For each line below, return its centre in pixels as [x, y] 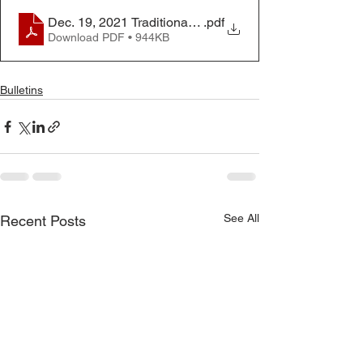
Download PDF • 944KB [109, 37]
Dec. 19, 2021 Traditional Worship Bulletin [169, 22]
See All [241, 218]
